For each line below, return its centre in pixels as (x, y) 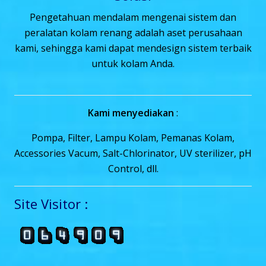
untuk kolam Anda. (133, 63)
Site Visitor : (51, 203)
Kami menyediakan (131, 113)
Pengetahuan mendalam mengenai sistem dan (133, 17)
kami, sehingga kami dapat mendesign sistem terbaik (133, 48)
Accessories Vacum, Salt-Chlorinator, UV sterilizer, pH (133, 153)
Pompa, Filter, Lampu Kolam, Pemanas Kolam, (133, 137)
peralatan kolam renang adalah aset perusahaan (133, 32)
